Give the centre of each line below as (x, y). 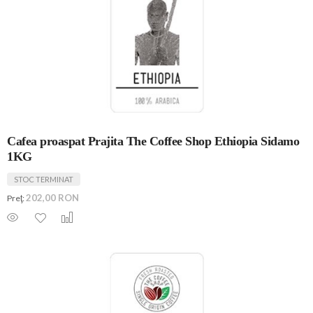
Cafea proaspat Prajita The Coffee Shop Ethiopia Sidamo (153, 141)
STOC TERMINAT (44, 179)
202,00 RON (52, 197)
